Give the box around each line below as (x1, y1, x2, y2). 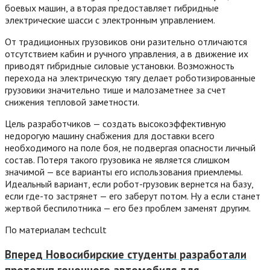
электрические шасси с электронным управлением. (5, 13, 215, 26)
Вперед (5, 247, 43, 262)
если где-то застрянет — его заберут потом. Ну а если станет (5, 189, 260, 202)
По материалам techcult (5, 223, 107, 236)
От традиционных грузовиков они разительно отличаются (5, 35, 247, 48)
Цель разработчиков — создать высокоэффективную (5, 117, 226, 130)
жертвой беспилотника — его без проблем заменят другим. (5, 201, 251, 214)
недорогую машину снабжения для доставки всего (5, 129, 215, 142)
